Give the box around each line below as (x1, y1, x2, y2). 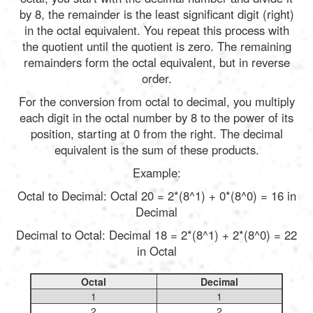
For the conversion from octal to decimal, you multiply (18, 92, 295, 110)
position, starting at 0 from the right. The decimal (30, 124, 283, 142)
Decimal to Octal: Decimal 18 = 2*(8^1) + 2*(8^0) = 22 (16, 226, 297, 243)
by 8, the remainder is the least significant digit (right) (19, 5, 294, 22)
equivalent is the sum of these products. (54, 140, 259, 158)
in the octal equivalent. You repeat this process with (24, 21, 289, 38)
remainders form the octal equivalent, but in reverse (23, 53, 290, 71)
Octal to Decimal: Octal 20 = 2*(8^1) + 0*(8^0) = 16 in (17, 187, 296, 204)
